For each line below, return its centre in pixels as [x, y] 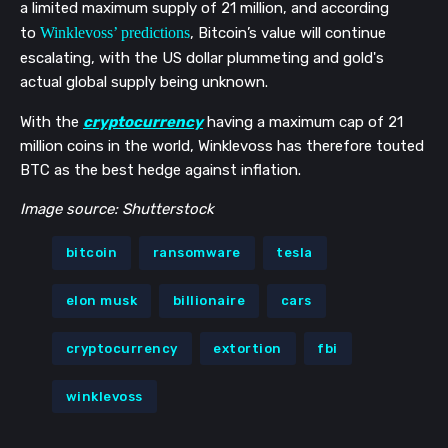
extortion [247, 349]
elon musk [101, 301]
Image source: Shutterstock [117, 209]
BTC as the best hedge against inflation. [160, 170]
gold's [361, 58]
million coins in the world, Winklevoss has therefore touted [222, 146]
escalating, [57, 58]
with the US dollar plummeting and [219, 58]
